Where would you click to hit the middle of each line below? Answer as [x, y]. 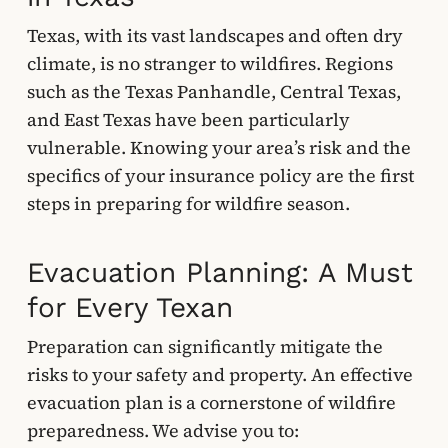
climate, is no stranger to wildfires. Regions [209, 63]
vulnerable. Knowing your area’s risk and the [218, 147]
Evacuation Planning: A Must [219, 272]
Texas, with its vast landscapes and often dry [214, 35]
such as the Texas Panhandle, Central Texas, [213, 91]
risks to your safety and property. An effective [219, 374]
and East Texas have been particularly [188, 119]
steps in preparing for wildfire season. [188, 203]
